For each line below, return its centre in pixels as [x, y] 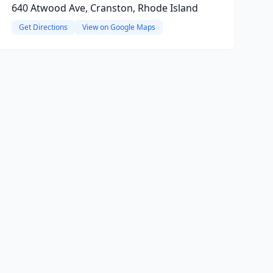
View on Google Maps [119, 27]
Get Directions [43, 27]
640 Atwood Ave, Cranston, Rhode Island [105, 8]
